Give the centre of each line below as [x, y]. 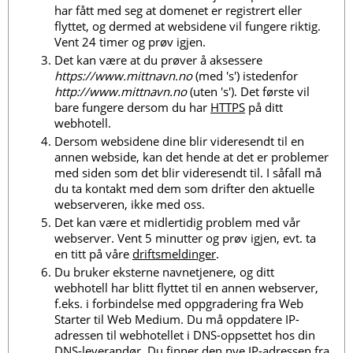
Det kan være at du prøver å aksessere [158, 60]
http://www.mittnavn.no [121, 92]
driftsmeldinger [174, 254]
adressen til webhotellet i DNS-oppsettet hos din [185, 335]
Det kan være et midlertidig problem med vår [177, 223]
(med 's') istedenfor [245, 76]
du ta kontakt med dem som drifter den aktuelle [184, 189]
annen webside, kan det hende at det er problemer [191, 157]
